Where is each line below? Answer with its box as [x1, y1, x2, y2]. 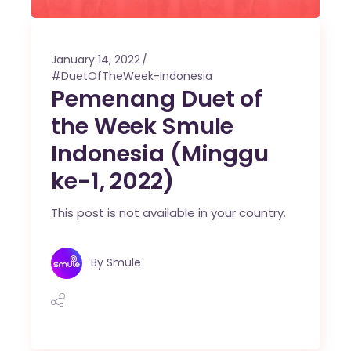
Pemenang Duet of [51, 83, 262, 115]
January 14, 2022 [51, 52, 141, 68]
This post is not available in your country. [51, 204, 287, 222]
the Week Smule [51, 110, 234, 143]
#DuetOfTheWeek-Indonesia [51, 68, 213, 85]
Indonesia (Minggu [51, 138, 269, 170]
